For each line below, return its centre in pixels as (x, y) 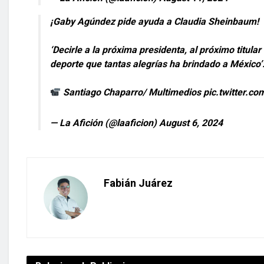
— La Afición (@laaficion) (105, 123)
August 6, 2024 (191, 123)
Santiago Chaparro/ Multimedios (132, 92)
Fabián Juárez (138, 183)
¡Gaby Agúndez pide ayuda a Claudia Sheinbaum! (154, 21)
